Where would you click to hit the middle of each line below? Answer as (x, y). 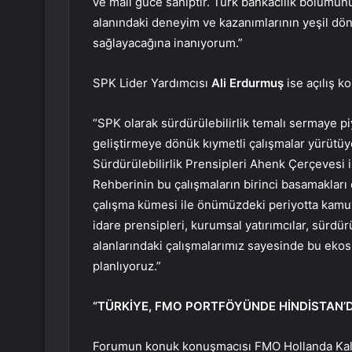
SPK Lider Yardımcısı (152, 83)
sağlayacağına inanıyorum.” (168, 43)
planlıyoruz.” (127, 266)
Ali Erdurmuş (249, 83)
